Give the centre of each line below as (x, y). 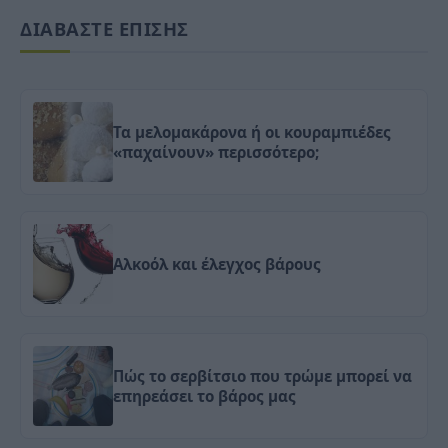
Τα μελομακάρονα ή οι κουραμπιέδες (252, 132)
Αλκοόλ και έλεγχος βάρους (217, 264)
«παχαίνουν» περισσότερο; (216, 152)
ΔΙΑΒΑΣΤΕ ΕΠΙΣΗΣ (104, 29)
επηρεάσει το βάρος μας (204, 396)
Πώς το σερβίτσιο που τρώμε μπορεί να (262, 376)
